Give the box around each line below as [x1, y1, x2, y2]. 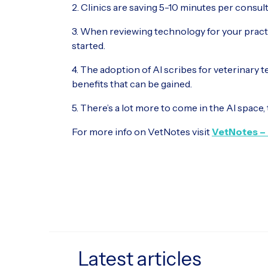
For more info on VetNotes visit [72, 126, 212, 138]
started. [72, 39, 105, 51]
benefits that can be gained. [72, 78, 192, 90]
